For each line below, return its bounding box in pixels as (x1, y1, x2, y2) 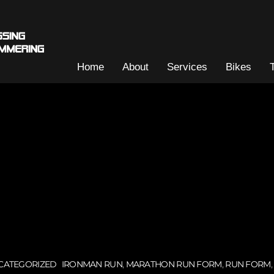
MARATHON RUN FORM (125, 259, 222, 269)
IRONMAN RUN (61, 259, 122, 269)
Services (167, 61, 207, 73)
